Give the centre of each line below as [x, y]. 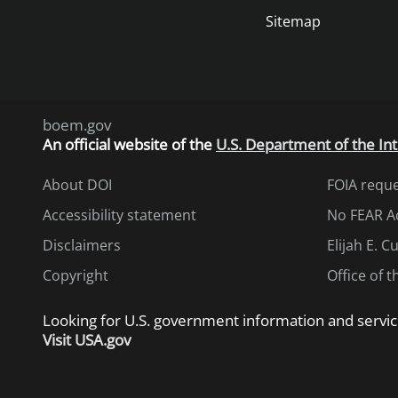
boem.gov [77, 125]
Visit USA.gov [87, 340]
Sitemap [293, 21]
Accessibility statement [119, 215]
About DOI [77, 185]
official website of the [140, 144]
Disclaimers [82, 245]
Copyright [76, 275]
